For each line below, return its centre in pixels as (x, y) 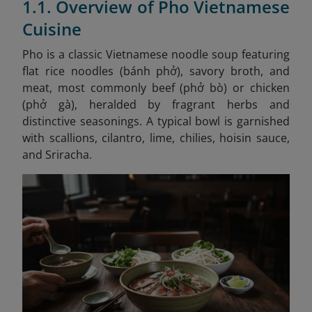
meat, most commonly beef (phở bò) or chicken (156, 88)
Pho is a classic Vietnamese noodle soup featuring (156, 54)
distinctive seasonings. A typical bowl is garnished (156, 121)
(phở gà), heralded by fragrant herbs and (156, 104)
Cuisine (52, 29)
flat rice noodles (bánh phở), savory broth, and (156, 71)
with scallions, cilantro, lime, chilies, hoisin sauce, (156, 138)
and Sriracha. (57, 155)
